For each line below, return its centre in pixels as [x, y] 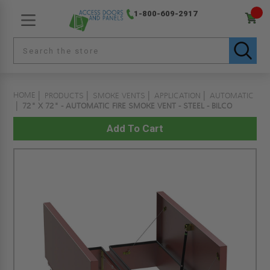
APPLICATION [178, 96]
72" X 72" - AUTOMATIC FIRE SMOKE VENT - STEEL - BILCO [127, 106]
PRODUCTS [64, 96]
